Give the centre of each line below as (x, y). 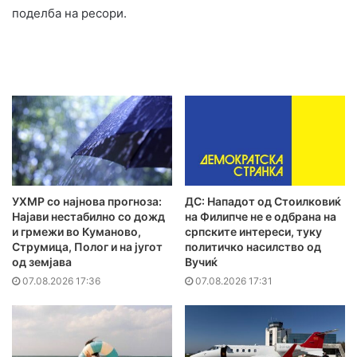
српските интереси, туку (253, 232)
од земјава (42, 262)
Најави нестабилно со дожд (88, 217)
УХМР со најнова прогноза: (87, 202)
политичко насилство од (253, 247)
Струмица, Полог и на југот (87, 247)
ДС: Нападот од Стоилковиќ (263, 202)
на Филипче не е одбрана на (261, 217)
